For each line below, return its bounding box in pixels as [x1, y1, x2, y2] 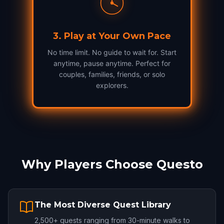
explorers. [95, 81, 128, 89]
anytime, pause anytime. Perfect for [53, 59, 170, 67]
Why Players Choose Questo [21, 157, 203, 171]
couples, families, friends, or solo [59, 70, 165, 78]
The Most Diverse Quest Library [34, 200, 171, 209]
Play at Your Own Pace [64, 30, 171, 41]
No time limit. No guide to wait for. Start [47, 48, 176, 56]
